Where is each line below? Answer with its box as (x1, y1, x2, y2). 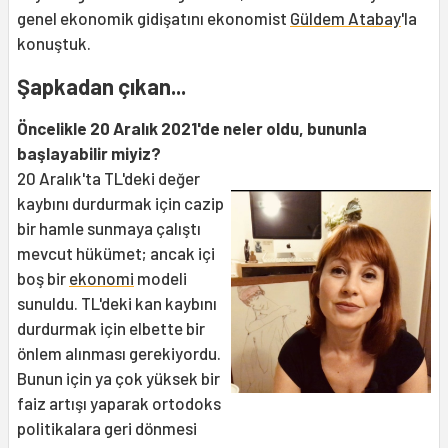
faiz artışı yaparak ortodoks (17, 393, 221, 414)
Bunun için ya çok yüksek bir (17, 368, 220, 389)
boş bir (17, 268, 69, 289)
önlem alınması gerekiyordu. (17, 343, 221, 364)
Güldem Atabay (290, 8, 401, 29)
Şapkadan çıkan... (17, 73, 186, 100)
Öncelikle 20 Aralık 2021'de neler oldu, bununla (17, 118, 367, 139)
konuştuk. (17, 33, 91, 54)
